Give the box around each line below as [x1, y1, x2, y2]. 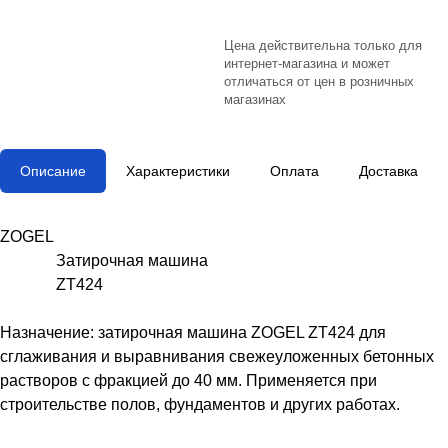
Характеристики [126, 163, 230, 179]
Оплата [270, 163, 319, 179]
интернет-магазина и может [224, 56, 390, 71]
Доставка [359, 163, 418, 179]
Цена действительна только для [224, 38, 422, 53]
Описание [20, 163, 86, 179]
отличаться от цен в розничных [224, 74, 414, 89]
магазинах [224, 92, 286, 107]
